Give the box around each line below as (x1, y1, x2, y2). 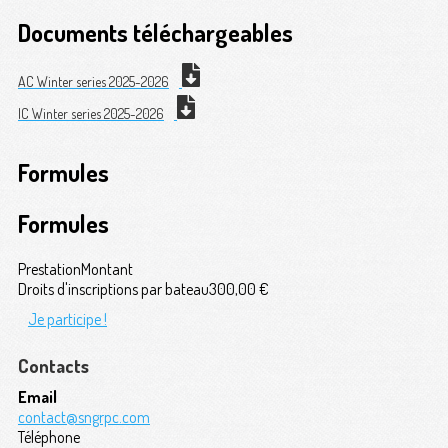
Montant (81, 258, 133, 279)
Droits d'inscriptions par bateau (18, 278, 209, 299)
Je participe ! (28, 308, 107, 329)
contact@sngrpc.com (18, 406, 150, 427)
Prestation (18, 258, 81, 279)
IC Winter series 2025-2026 (18, 104, 164, 122)
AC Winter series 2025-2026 (18, 72, 169, 90)
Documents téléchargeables (18, 16, 293, 48)
